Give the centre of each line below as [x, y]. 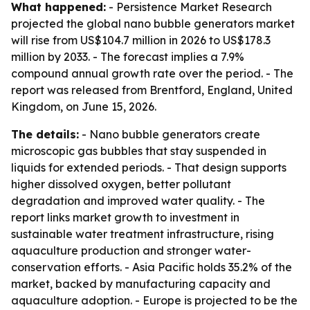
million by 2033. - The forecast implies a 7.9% [128, 57]
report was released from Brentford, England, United [152, 90]
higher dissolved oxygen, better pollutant [121, 184]
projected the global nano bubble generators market [153, 24]
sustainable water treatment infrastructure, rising [143, 234]
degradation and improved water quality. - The [138, 201]
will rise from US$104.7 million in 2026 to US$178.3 [141, 40]
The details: [45, 134]
